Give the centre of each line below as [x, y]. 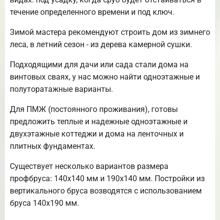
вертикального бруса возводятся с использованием [106, 191]
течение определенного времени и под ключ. [92, 12]
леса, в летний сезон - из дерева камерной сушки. [101, 45]
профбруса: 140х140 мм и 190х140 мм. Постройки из [107, 179]
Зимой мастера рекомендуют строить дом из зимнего [110, 32]
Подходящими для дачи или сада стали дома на [99, 65]
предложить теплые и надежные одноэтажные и [99, 122]
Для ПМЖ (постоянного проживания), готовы [94, 110]
